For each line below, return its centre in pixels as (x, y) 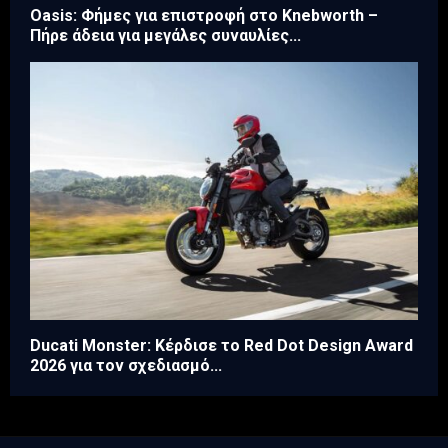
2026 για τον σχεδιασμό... (126, 366)
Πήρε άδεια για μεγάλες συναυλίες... (165, 35)
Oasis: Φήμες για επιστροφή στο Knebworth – (204, 15)
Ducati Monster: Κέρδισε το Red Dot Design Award (221, 346)
